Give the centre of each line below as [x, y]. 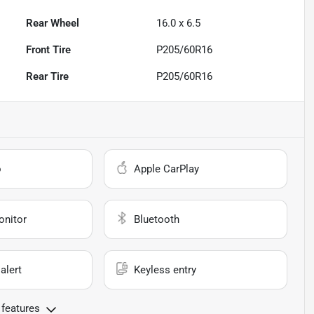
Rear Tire [48, 77]
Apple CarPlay [167, 169]
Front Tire [49, 50]
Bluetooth [157, 220]
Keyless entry [165, 270]
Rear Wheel [53, 23]
